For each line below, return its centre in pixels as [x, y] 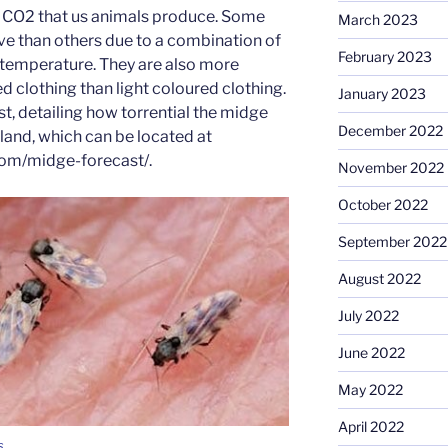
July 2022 [368, 316]
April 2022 [370, 427]
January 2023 [381, 94]
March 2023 [377, 20]
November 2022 [390, 168]
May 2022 [370, 390]
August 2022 [379, 279]
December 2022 [390, 131]
